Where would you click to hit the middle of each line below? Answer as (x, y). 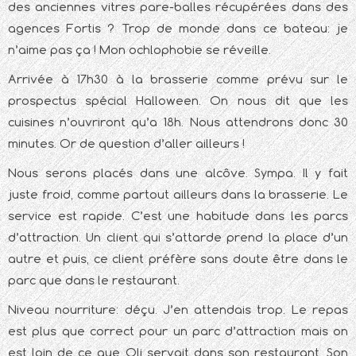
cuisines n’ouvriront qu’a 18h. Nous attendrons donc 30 (178, 122)
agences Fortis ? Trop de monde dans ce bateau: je (178, 29)
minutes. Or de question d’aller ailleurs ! (126, 144)
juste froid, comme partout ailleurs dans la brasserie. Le (178, 195)
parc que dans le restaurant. (94, 281)
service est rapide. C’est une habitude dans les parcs (178, 216)
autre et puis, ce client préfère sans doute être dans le (178, 259)
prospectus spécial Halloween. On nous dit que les (178, 101)
